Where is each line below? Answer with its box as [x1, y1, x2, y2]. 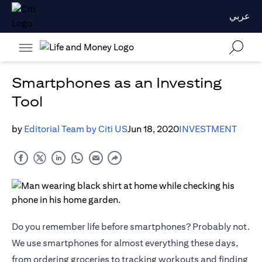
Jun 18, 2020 [127, 123, 179, 135]
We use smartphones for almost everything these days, [12, 237, 238, 249]
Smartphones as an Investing [12, 74, 222, 91]
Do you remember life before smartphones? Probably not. [12, 221, 250, 233]
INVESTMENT [179, 123, 237, 135]
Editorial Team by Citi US [24, 123, 127, 135]
